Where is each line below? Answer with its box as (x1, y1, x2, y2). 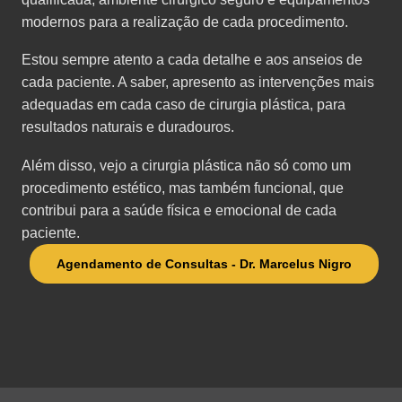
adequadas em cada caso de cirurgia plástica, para (22, 97, 345, 113)
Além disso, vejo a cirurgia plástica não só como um (22, 157, 351, 173)
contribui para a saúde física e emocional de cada (22, 202, 336, 218)
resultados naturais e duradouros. (22, 119, 234, 135)
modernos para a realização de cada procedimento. (22, 13, 348, 30)
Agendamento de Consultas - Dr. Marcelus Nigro (57, 256, 352, 271)
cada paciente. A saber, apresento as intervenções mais (22, 74, 374, 91)
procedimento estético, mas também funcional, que (22, 179, 344, 196)
